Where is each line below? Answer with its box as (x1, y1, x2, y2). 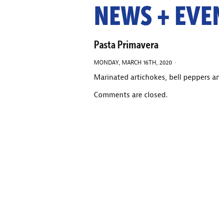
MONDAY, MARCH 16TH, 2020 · (94, 58, 177, 66)
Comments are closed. (94, 90, 168, 100)
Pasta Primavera (94, 38, 158, 51)
